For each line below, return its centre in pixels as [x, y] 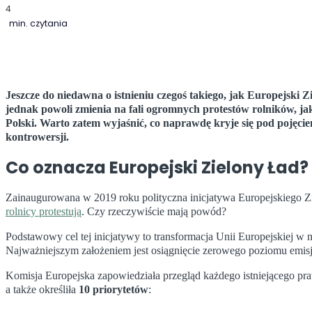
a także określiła [42, 290]
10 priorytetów [114, 290]
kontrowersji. [37, 136]
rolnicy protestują [44, 212]
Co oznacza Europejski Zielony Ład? [157, 167]
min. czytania [38, 23]
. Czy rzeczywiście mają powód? [154, 212]
